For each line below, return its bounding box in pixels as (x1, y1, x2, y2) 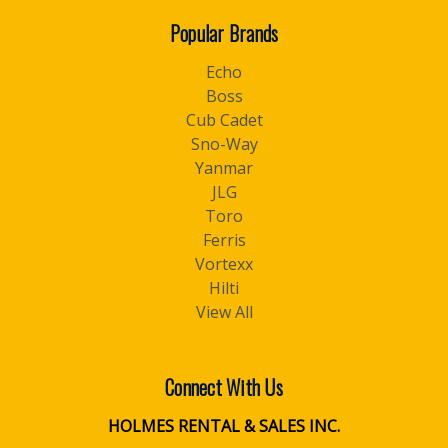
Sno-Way (190, 133, 258, 155)
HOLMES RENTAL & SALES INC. (108, 415, 340, 437)
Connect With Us (165, 372, 283, 402)
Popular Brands (169, 18, 279, 48)
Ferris (202, 229, 246, 251)
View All (195, 301, 253, 323)
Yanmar (195, 157, 253, 179)
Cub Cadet (185, 109, 263, 131)
